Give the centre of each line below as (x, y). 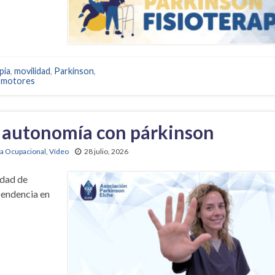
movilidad (32, 71)
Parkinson (74, 71)
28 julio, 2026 (106, 151)
